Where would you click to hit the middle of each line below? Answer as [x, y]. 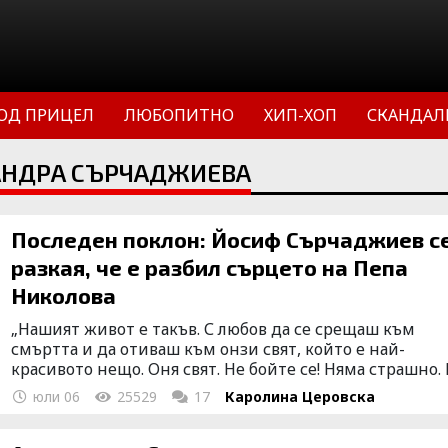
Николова [64, 295]
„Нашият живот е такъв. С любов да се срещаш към [213, 329]
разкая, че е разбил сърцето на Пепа [210, 267]
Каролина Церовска [300, 396]
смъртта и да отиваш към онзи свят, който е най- [208, 349]
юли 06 [55, 396]
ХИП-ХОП [300, 115]
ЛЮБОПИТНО [179, 115]
